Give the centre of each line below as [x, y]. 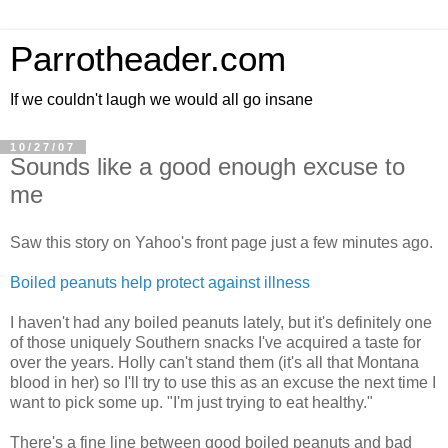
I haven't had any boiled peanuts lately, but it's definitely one [221, 322]
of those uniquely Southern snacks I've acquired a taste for [215, 342]
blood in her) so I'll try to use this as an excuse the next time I [223, 382]
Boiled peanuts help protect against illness [160, 282]
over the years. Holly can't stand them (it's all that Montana [214, 362]
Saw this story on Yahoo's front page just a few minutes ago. [221, 242]
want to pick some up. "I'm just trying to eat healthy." [191, 402]
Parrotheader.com [148, 59]
